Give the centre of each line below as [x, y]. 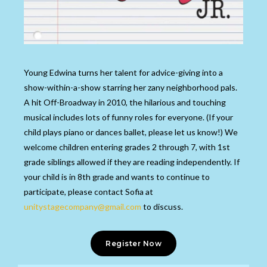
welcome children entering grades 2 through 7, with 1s [125, 147]
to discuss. [162, 207]
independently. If [208, 162]
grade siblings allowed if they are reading [100, 162]
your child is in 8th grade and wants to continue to [117, 177]
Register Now [133, 244]
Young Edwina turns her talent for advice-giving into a [123, 73]
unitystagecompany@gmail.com [83, 207]
